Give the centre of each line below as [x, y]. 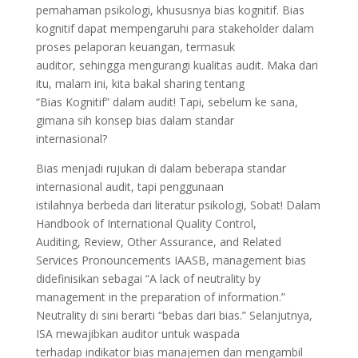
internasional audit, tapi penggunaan [129, 187]
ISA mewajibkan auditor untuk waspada [137, 334]
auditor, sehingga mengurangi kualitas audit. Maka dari [177, 65]
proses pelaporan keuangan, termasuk [135, 47]
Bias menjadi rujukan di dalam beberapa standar [161, 168]
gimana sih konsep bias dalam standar [135, 120]
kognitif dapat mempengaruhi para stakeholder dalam [175, 28]
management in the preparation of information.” [160, 297]
